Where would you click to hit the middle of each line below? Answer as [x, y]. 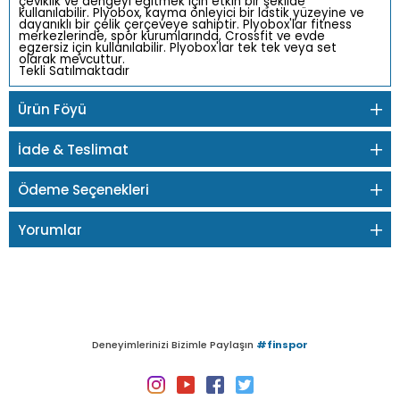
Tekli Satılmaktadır [74, 71]
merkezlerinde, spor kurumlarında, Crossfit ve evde [172, 36]
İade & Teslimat [73, 149]
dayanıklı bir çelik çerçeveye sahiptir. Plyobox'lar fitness [185, 25]
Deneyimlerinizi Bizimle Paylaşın [174, 345]
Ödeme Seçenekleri [83, 189]
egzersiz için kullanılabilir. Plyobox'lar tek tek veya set [178, 48]
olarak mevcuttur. [72, 59]
